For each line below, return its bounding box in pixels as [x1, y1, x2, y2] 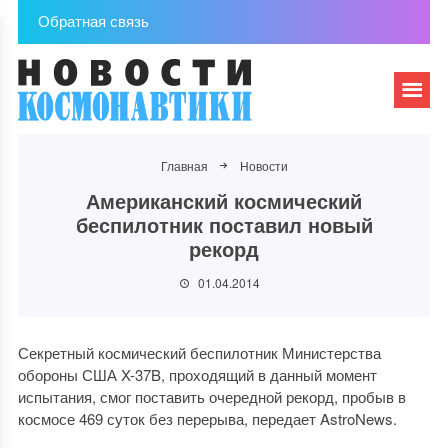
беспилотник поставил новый [75, 210, 373, 239]
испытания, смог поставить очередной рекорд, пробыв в [17, 386, 406, 407]
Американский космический [86, 186, 362, 215]
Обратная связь [37, 10, 149, 31]
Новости [239, 157, 288, 174]
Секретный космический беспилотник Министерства [17, 342, 381, 363]
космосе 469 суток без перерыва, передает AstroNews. [17, 408, 397, 429]
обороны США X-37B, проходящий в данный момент [17, 364, 377, 385]
